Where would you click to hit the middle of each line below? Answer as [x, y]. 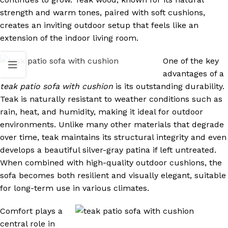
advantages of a [193, 74]
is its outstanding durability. [169, 87]
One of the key [191, 61]
